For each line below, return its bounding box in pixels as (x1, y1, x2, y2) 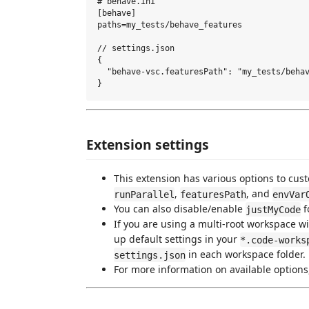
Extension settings (86, 135, 209, 154)
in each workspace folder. (186, 248, 306, 261)
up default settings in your (114, 232, 240, 246)
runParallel (114, 188, 175, 200)
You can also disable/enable (114, 202, 246, 216)
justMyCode (246, 203, 301, 215)
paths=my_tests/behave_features (97, 20, 242, 30)
